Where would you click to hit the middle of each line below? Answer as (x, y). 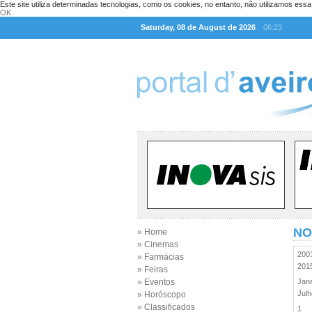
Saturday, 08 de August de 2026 (198, 27)
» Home (152, 232)
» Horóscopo (162, 295)
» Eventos (156, 282)
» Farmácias (161, 257)
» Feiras (153, 270)
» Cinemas (158, 244)
